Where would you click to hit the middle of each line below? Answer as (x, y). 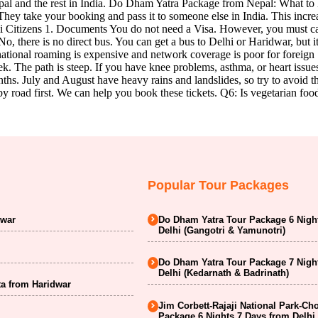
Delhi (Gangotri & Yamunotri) (222, 230)
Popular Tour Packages (219, 185)
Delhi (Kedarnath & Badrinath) (224, 273)
